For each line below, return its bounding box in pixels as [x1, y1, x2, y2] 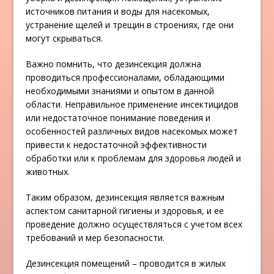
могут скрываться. [26, 32, 103, 45]
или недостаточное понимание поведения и [26, 112, 211, 124]
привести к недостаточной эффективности [26, 139, 207, 151]
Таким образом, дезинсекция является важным [26, 191, 225, 204]
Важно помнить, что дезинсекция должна [26, 58, 202, 70]
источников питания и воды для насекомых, [26, 6, 210, 18]
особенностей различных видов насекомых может [26, 125, 239, 138]
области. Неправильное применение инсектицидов [26, 98, 239, 111]
